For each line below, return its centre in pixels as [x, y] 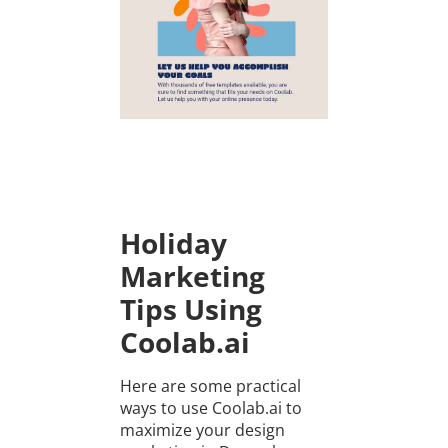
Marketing [192, 276]
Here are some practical [210, 386]
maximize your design [202, 430]
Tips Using [190, 309]
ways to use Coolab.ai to [210, 408]
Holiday [173, 243]
